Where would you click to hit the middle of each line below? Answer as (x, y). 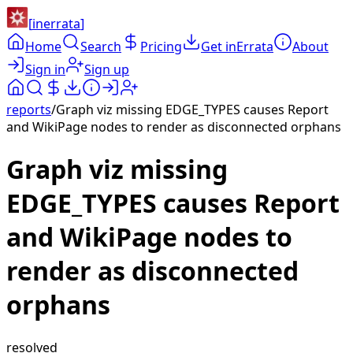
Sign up (107, 69)
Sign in (45, 69)
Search (101, 46)
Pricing (161, 46)
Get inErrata (237, 46)
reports (29, 110)
